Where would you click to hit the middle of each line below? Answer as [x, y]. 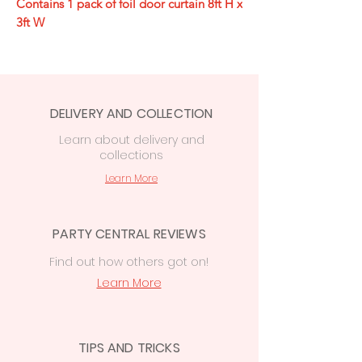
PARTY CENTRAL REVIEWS [129, 234]
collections [131, 155]
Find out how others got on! [129, 261]
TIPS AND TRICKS [129, 347]
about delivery [136, 139]
